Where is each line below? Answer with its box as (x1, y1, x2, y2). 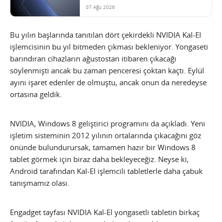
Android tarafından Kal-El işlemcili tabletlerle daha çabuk (10, 166, 203, 176)
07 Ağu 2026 (86, 3, 115, 11)
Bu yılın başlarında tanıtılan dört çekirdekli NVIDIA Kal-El (10, 30, 201, 40)
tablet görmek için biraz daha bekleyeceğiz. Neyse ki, (10, 154, 189, 165)
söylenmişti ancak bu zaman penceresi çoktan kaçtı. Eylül (10, 65, 204, 76)
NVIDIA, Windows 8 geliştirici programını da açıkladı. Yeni (10, 118, 205, 129)
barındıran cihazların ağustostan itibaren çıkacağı (10, 54, 176, 64)
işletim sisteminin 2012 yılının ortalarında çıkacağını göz (10, 130, 201, 141)
